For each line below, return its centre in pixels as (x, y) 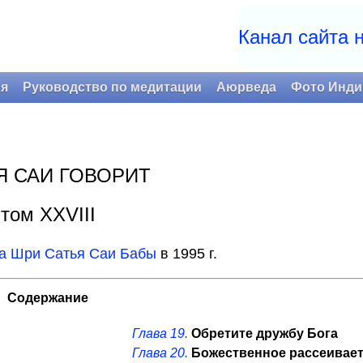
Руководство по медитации (112, 87)
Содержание (48, 298)
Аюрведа (246, 87)
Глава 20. (160, 353)
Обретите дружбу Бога (265, 333)
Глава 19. (160, 333)
